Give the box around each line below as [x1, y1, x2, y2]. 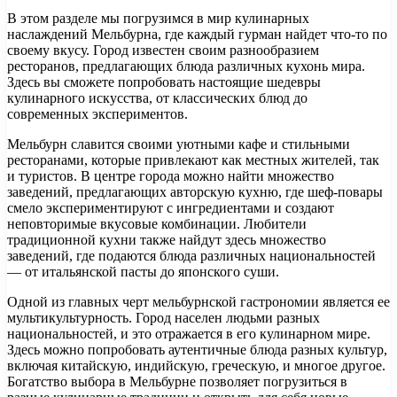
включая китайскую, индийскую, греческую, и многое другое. [7, 358, 385, 374]
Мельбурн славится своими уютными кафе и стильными [7, 136, 350, 152]
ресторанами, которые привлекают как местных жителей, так [7, 152, 379, 168]
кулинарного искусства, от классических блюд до [7, 90, 307, 106]
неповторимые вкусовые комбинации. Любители [7, 216, 307, 232]
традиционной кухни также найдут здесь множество [7, 232, 326, 248]
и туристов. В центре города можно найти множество [7, 168, 334, 184]
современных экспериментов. [7, 106, 188, 122]
